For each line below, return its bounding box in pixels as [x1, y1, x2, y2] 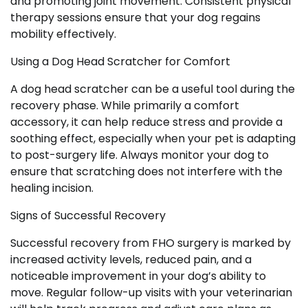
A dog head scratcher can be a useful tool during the [10, 81, 295, 98]
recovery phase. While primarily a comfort [10, 98, 239, 114]
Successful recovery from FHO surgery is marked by [10, 235, 291, 252]
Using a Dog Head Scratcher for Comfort [10, 54, 230, 70]
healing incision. [10, 180, 93, 197]
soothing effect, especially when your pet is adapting [10, 131, 296, 147]
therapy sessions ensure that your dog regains [10, 10, 261, 26]
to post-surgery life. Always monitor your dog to [10, 147, 269, 164]
